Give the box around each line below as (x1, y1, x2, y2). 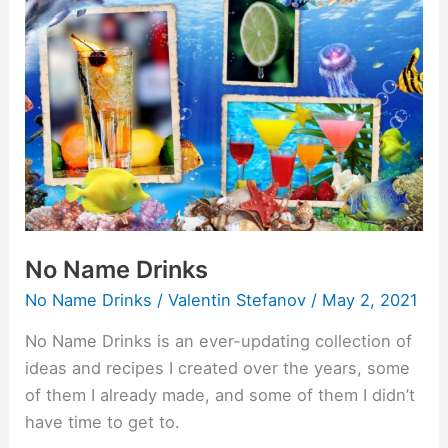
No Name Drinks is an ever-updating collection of (25, 331, 413, 352)
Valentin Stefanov (168, 289, 312, 310)
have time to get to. (25, 412, 181, 433)
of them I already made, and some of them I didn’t (25, 385, 416, 406)
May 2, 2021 (322, 289, 419, 310)
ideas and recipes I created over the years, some (25, 358, 411, 379)
